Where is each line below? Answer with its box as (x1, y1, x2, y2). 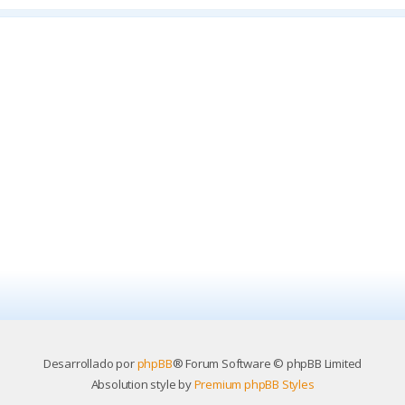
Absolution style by (90, 376, 194, 393)
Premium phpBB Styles (193, 376, 315, 393)
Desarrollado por (42, 355, 137, 372)
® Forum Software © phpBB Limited (172, 355, 363, 372)
